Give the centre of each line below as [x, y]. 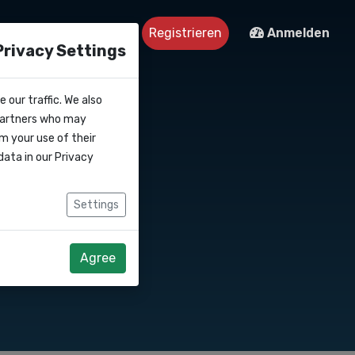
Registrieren [185, 32]
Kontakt [82, 32]
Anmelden [297, 32]
